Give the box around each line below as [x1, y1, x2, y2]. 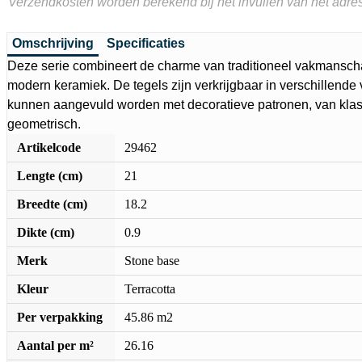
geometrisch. [7, 117, 81, 132]
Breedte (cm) [17, 197, 87, 212]
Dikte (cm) [17, 225, 74, 240]
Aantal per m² [17, 339, 94, 353]
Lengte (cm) [17, 169, 82, 183]
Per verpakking [17, 310, 103, 325]
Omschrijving [12, 36, 94, 51]
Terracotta [124, 282, 175, 297]
